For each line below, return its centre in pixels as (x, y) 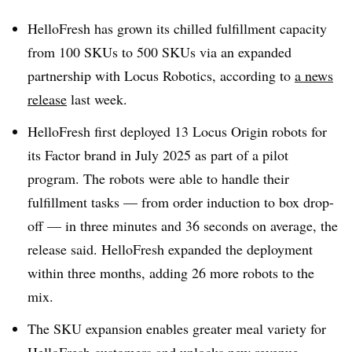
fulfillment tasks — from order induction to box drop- (181, 202)
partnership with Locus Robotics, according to (161, 75)
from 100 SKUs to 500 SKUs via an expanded (159, 52)
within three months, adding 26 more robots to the (171, 272)
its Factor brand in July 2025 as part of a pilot (158, 154)
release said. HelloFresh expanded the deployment (170, 249)
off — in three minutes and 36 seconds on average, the (183, 225)
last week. (97, 99)
